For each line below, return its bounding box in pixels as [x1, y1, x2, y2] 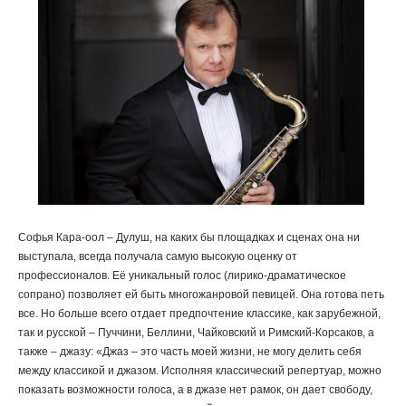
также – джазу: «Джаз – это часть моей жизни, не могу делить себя [18, 345, 362, 358]
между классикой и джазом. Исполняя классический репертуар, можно [18, 364, 382, 377]
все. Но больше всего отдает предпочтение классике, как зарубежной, [18, 307, 381, 320]
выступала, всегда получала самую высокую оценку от [18, 250, 297, 263]
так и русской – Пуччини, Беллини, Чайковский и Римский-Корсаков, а [18, 326, 374, 339]
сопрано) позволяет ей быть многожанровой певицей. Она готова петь [18, 288, 384, 301]
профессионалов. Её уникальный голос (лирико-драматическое [18, 269, 346, 282]
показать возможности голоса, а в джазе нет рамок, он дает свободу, [18, 383, 372, 396]
